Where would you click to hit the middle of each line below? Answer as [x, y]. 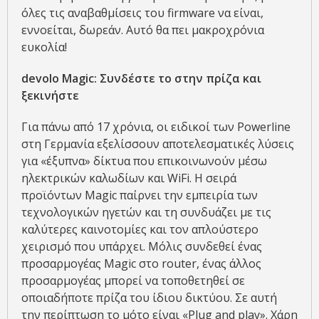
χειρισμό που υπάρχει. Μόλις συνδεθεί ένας [142, 247]
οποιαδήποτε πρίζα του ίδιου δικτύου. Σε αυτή [149, 298]
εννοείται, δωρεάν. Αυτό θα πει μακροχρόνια [143, 30]
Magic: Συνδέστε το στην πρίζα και [162, 79]
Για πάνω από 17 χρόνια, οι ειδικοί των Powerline [156, 127]
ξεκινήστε [50, 96]
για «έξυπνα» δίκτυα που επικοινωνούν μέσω [144, 161]
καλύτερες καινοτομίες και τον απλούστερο [140, 230]
